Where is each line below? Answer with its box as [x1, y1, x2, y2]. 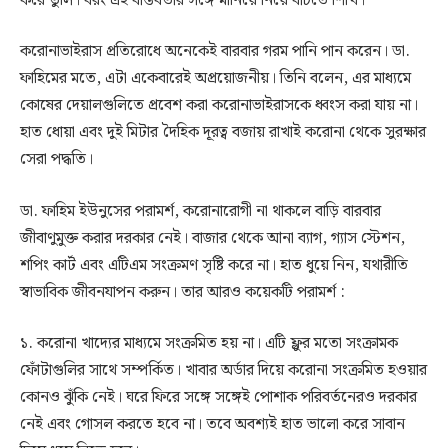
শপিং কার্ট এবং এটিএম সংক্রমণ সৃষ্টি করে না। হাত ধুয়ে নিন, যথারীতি [20, 252, 408, 278]
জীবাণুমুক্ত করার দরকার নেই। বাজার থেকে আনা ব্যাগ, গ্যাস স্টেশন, [20, 225, 405, 251]
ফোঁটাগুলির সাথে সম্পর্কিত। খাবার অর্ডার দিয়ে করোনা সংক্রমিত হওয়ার [20, 358, 427, 384]
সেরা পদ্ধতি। [20, 147, 93, 173]
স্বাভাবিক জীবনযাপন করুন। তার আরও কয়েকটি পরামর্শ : [20, 279, 345, 305]
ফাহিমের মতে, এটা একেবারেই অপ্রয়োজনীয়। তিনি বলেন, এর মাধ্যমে [20, 66, 411, 92]
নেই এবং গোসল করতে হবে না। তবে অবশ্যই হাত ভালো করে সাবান [20, 412, 405, 438]
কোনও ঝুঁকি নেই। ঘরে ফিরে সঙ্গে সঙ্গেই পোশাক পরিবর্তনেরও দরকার [20, 385, 417, 411]
